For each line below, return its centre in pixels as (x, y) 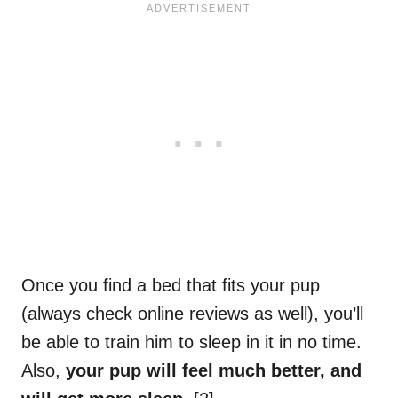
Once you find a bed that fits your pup (171, 286)
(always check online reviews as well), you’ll (192, 314)
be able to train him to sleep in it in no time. (191, 342)
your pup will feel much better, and (214, 371)
